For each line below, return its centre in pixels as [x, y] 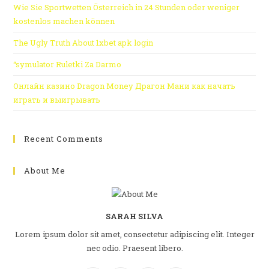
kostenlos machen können [64, 21]
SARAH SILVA [134, 216]
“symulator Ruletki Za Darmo [68, 64]
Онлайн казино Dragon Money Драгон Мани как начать [125, 86]
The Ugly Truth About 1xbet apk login [83, 42]
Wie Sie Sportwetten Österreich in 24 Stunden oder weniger [127, 7]
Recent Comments [64, 138]
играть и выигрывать [57, 99]
